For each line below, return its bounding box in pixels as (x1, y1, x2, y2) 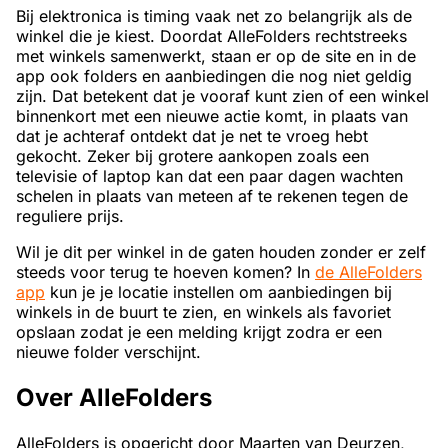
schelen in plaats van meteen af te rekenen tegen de (16, 186, 408, 207)
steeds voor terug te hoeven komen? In (16, 262, 315, 283)
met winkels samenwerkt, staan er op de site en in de (16, 46, 416, 67)
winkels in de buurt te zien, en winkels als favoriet (16, 302, 391, 323)
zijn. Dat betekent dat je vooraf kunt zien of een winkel (16, 86, 429, 107)
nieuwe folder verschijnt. (16, 342, 201, 363)
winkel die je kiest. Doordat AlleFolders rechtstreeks (16, 26, 407, 47)
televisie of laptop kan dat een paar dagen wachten (16, 166, 403, 187)
